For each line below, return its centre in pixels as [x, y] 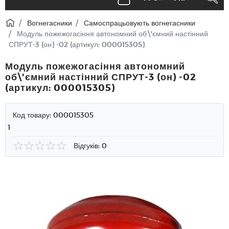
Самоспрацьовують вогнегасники [140, 23]
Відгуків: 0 [90, 145]
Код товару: [33, 114]
